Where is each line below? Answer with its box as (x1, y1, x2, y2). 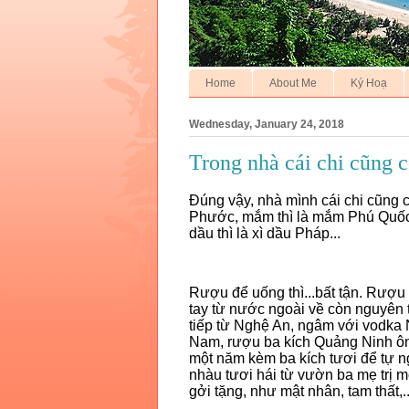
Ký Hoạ (351, 76, 387, 89)
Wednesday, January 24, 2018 (189, 117, 344, 131)
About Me (269, 76, 317, 89)
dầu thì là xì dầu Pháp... (189, 225, 344, 242)
